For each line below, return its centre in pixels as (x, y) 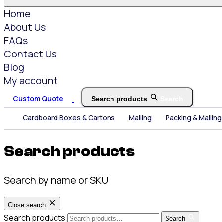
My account (31, 80)
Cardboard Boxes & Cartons (69, 118)
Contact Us (30, 54)
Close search (27, 205)
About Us (25, 27)
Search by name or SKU (56, 180)
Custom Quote (38, 98)
